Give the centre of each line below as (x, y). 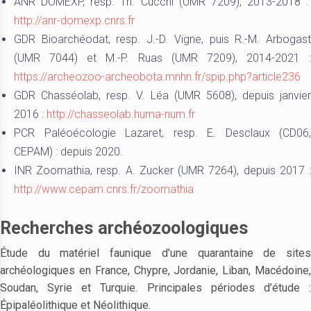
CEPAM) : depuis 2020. (68, 152)
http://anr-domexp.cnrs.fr (74, 20)
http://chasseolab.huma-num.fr (121, 114)
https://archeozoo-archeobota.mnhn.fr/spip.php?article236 (157, 77)
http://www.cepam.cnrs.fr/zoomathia (104, 189)
